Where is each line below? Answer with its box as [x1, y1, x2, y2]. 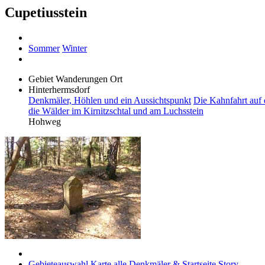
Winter [62, 43, 87, 53]
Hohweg [28, 116, 61, 127]
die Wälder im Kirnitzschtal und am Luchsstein [28, 105, 203, 116]
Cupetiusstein [5, 5, 87, 20]
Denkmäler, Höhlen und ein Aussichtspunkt [28, 95, 191, 105]
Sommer [28, 43, 60, 53]
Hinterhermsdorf [28, 84, 90, 95]
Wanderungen [56, 73, 108, 84]
